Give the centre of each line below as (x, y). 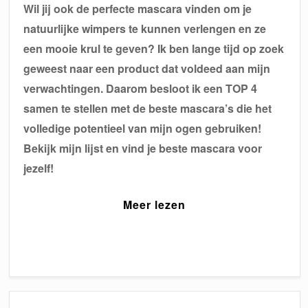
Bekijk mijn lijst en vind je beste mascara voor (143, 148)
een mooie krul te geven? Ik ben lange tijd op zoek (154, 48)
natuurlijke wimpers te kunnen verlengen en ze (145, 28)
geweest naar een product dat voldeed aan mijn (147, 68)
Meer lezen (155, 204)
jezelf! (39, 168)
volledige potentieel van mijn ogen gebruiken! (143, 128)
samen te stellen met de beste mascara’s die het (148, 108)
